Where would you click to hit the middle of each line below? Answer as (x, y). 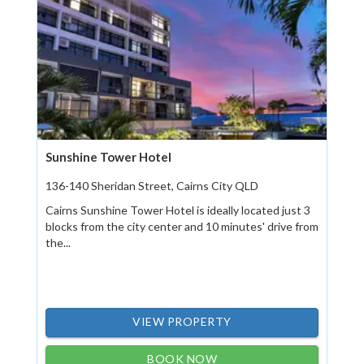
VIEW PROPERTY (182, 321)
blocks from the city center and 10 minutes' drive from (182, 226)
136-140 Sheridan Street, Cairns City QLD (152, 186)
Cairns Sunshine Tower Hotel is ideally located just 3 (178, 210)
